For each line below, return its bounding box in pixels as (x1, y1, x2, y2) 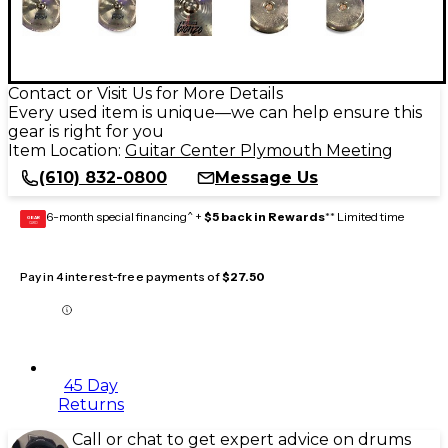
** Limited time (325, 208, 404, 224)
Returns (58, 394, 124, 414)
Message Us (215, 167, 318, 187)
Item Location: (8, 140, 125, 160)
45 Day (64, 375, 118, 395)
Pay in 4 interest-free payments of (20, 268, 223, 284)
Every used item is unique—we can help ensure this (8, 102, 422, 122)
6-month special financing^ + (46, 208, 204, 224)
